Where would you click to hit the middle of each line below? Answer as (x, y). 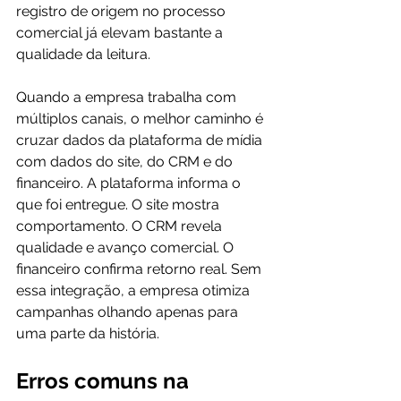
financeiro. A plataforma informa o (130, 183)
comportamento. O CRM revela (121, 226)
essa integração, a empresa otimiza (135, 290)
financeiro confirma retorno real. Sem (141, 269)
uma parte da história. (88, 333)
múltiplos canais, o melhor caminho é (141, 119)
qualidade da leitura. (83, 54)
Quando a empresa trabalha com (128, 97)
